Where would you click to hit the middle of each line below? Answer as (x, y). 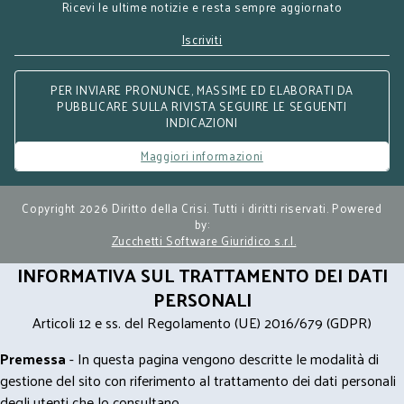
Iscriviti (202, 39)
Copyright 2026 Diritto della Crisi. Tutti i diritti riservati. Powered (202, 208)
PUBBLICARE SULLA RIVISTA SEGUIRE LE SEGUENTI (202, 106)
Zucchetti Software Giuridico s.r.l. (204, 240)
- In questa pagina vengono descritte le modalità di (222, 358)
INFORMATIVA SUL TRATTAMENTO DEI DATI (202, 275)
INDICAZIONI (202, 122)
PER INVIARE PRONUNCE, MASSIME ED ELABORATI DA (202, 90)
